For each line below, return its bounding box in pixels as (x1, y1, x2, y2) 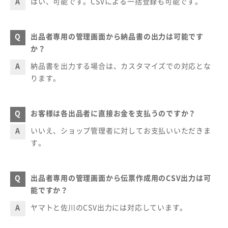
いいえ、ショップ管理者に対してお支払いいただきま (31, 125, 211, 135)
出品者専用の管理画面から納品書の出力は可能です (31, 31, 204, 41)
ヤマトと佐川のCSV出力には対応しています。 (31, 202, 188, 212)
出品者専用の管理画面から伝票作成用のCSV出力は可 (31, 172, 211, 183)
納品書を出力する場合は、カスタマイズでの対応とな (31, 60, 211, 71)
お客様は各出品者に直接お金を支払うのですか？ (31, 107, 196, 118)
